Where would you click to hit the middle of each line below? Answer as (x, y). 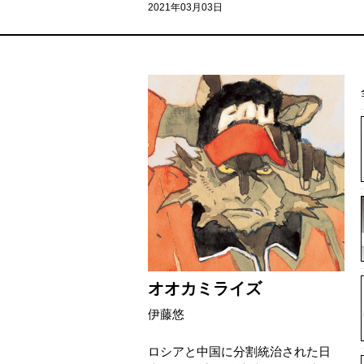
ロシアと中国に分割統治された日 (239, 351)
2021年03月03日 (185, 7)
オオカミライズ (205, 288)
